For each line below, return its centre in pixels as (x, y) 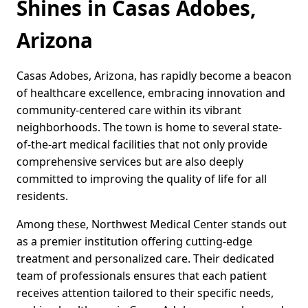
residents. (42, 196)
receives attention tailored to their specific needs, (145, 293)
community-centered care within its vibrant (129, 110)
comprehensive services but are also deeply (130, 162)
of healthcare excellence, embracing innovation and (151, 93)
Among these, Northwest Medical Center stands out (152, 224)
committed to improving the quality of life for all (142, 179)
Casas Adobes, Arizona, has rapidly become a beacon (154, 76)
